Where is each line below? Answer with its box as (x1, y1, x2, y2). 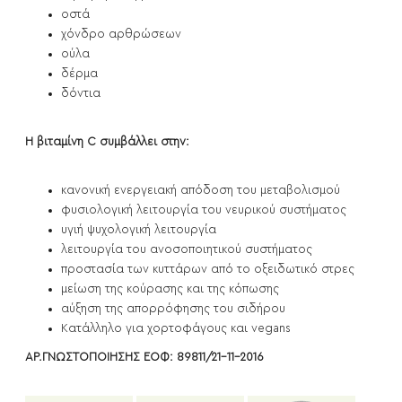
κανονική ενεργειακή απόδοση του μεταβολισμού (61, 184, 340, 197)
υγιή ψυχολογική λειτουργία (61, 223, 216, 236)
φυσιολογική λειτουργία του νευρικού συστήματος (61, 204, 346, 216)
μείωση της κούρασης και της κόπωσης (61, 283, 279, 295)
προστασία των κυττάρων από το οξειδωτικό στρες (61, 263, 354, 275)
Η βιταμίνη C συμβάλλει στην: (25, 135, 189, 148)
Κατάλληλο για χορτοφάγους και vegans (61, 322, 291, 335)
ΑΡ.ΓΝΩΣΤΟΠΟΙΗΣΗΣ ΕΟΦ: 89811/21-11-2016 (25, 351, 264, 363)
